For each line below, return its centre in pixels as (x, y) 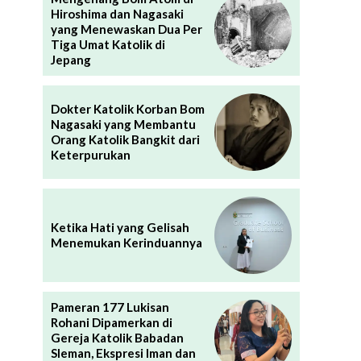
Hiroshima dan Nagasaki (117, 13)
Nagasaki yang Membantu (123, 124)
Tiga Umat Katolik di (108, 44)
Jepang (71, 59)
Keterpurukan (90, 155)
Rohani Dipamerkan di (111, 323)
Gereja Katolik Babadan (117, 338)
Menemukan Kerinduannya (126, 242)
